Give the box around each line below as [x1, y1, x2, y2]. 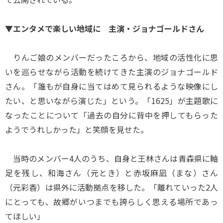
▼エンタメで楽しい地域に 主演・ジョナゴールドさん [5, 22, 204, 34]
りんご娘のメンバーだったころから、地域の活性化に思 [5, 51, 218, 63]
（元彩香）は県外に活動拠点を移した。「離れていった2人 [5, 181, 218, 193]
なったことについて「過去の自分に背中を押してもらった [5, 109, 218, 121]
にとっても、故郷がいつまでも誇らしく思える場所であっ [5, 196, 218, 208]
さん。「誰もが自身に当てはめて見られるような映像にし [5, 80, 218, 92]
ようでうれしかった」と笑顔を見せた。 [5, 123, 148, 135]
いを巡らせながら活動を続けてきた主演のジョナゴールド [5, 66, 218, 78]
